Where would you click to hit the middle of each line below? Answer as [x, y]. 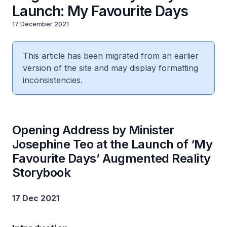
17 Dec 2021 [36, 198]
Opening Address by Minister [93, 130]
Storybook [42, 173]
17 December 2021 [41, 24]
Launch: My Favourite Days [100, 11]
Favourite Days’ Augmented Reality [111, 158]
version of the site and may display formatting [110, 68]
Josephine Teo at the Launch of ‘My [112, 144]
